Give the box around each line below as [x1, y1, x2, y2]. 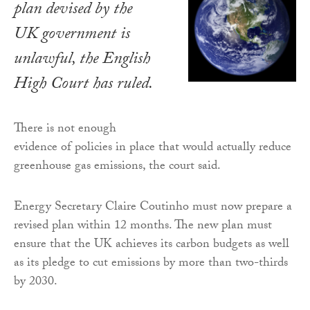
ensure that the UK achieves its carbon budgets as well [14, 235, 289, 257]
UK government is [14, 21, 130, 51]
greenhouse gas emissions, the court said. [14, 156, 221, 179]
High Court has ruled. [14, 71, 153, 100]
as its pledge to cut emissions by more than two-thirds [14, 253, 288, 275]
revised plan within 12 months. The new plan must [14, 216, 272, 238]
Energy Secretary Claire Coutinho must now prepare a [14, 197, 292, 219]
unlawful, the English [14, 46, 150, 75]
